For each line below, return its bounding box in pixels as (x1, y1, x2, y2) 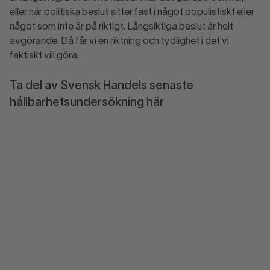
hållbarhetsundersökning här (10, 98, 164, 108)
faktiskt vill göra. (10, 52, 79, 60)
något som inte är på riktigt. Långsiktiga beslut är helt (10, 23, 233, 31)
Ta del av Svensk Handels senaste (10, 81, 193, 92)
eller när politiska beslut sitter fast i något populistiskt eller (10, 8, 254, 17)
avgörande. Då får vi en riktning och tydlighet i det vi (10, 37, 229, 46)
